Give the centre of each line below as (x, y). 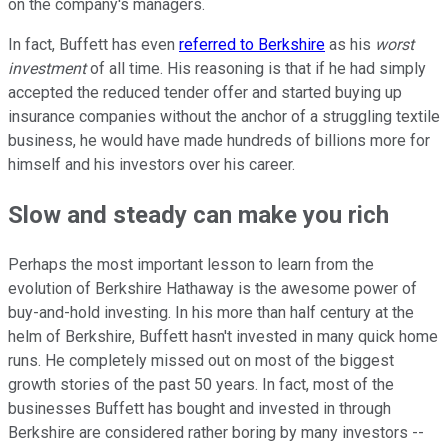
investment (47, 69)
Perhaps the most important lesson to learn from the (191, 265)
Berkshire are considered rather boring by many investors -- (216, 433)
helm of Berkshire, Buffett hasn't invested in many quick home (223, 337)
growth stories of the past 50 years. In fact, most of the (201, 385)
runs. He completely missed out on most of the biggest (201, 361)
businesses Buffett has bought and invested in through (199, 409)
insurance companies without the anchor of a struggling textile (224, 117)
